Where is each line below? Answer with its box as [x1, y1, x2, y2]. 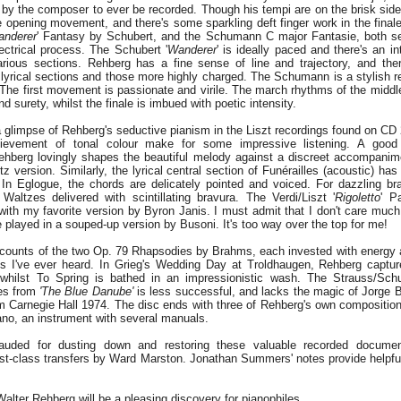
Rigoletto [335, 191, 381, 204]
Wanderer [166, 43, 217, 56]
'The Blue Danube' [39, 285, 133, 298]
